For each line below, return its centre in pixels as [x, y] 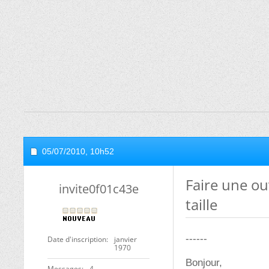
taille [201, 204]
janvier [125, 239]
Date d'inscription [77, 239]
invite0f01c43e [98, 189]
